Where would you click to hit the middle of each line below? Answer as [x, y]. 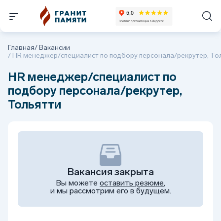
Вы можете [78, 183]
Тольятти [35, 104]
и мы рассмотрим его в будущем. [110, 191]
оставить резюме [132, 183]
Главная [21, 48]
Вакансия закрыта [110, 172]
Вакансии [55, 48]
